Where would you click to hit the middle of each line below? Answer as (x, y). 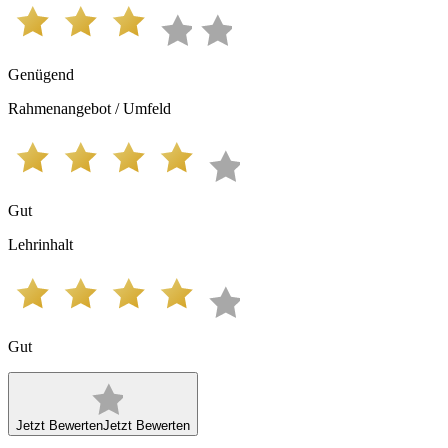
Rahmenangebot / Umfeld (89, 108)
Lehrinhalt (40, 244)
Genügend (41, 74)
